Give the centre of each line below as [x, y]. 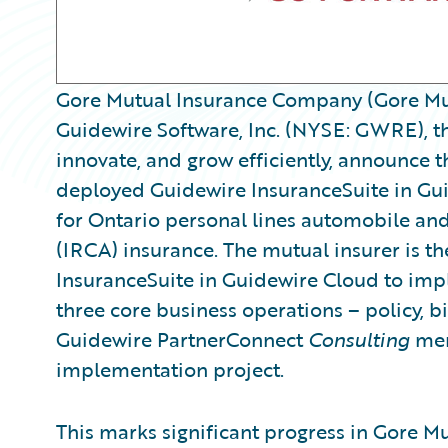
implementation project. [170, 369]
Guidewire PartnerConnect [182, 339]
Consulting [359, 339]
